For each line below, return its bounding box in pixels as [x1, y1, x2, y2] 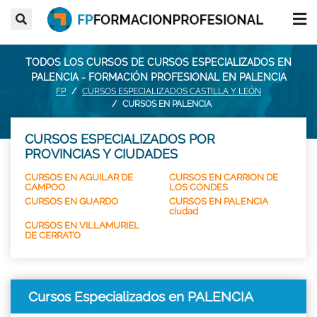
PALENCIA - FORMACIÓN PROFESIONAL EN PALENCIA [30, 71, 287, 83]
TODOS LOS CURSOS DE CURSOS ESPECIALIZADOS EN [25, 56, 292, 68]
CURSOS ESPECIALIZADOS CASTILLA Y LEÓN [82, 86, 261, 96]
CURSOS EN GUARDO [25, 195, 118, 207]
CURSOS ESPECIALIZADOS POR [25, 131, 215, 146]
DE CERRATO [25, 229, 81, 241]
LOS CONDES [169, 181, 228, 192]
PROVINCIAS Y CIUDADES [25, 146, 178, 161]
